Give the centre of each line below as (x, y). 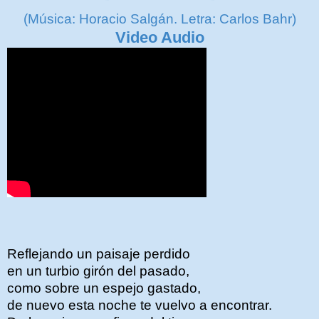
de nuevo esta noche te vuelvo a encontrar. (140, 305)
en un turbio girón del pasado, (98, 271)
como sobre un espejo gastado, (104, 288)
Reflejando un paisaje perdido (99, 254)
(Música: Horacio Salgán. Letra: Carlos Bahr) (159, 19)
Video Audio (159, 37)
